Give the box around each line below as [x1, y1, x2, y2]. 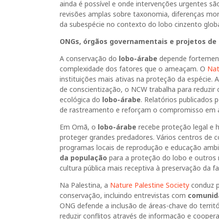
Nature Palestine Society [110, 180, 189, 190]
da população [60, 153, 107, 162]
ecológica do [60, 95, 102, 104]
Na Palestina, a [60, 180, 110, 190]
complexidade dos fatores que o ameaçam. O [60, 64, 207, 73]
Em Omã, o [60, 122, 98, 131]
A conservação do [60, 54, 119, 63]
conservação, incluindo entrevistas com [60, 191, 188, 200]
